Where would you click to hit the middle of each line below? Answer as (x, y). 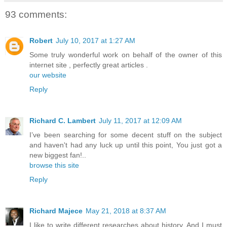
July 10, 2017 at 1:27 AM (96, 41)
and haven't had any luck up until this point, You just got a (126, 145)
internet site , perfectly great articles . (89, 65)
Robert (41, 41)
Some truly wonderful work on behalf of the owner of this (126, 55)
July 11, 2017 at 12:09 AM (140, 121)
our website (48, 75)
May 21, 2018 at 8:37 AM (126, 211)
